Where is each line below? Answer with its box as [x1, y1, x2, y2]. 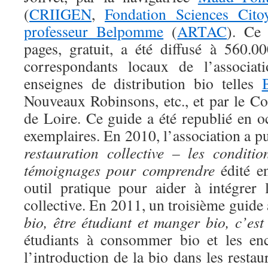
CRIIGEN [29, 4, 92, 24]
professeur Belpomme [24, 21, 164, 41]
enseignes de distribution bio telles [24, 73, 262, 93]
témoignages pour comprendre [24, 160, 215, 180]
